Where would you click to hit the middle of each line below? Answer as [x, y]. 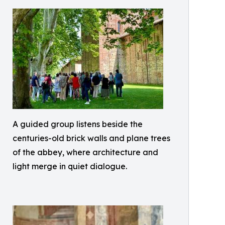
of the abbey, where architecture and [85, 152]
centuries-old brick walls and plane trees [91, 138]
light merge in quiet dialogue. [70, 166]
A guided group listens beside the [78, 124]
